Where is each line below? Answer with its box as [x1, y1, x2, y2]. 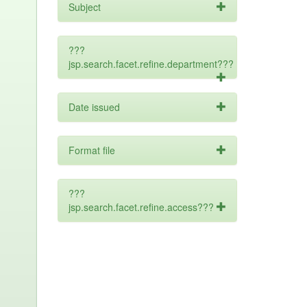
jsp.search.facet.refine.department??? [68, 57, 234, 71]
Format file [68, 143, 115, 157]
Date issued [68, 100, 120, 114]
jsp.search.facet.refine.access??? [68, 200, 214, 214]
